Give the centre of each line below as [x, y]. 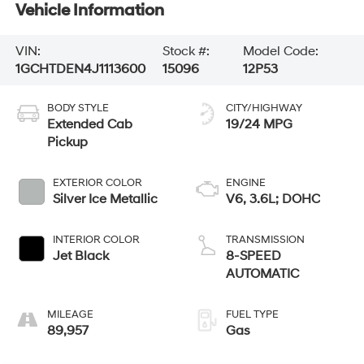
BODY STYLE [78, 108]
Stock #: [186, 51]
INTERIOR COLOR [96, 239]
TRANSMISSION [265, 239]
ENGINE [246, 182]
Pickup [67, 142]
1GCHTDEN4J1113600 [80, 69]
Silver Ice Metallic [105, 199]
